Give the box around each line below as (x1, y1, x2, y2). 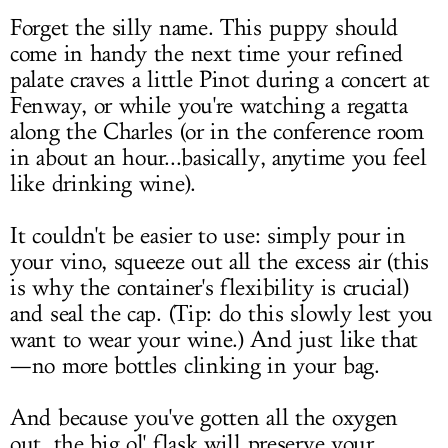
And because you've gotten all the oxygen (10, 404, 399, 432)
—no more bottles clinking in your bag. (10, 352, 380, 380)
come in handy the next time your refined (10, 40, 404, 68)
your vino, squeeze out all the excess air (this (10, 248, 429, 276)
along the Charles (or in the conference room (10, 118, 424, 146)
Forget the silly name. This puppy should (10, 14, 399, 42)
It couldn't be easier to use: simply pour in (10, 222, 406, 250)
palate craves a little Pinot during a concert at (10, 66, 430, 94)
